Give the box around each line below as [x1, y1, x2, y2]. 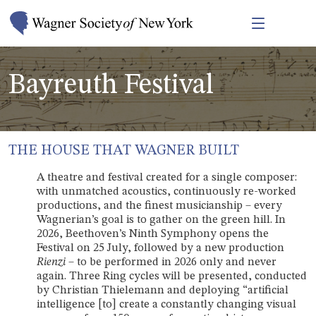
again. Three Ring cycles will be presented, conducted [37, 270, 307, 282]
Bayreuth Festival [8, 71, 214, 100]
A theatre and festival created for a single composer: [37, 171, 297, 183]
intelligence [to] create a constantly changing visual [37, 298, 296, 310]
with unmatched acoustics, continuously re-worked [37, 186, 296, 197]
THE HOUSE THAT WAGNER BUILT [8, 143, 239, 158]
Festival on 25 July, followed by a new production [37, 242, 284, 254]
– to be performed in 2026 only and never [68, 256, 276, 268]
